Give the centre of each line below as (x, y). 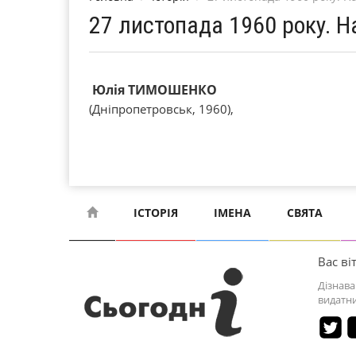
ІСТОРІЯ (156, 212)
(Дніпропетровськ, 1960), (161, 108)
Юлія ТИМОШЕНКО (153, 89)
